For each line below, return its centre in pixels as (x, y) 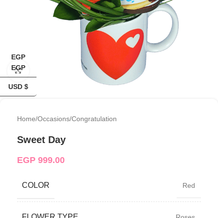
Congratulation (94, 118)
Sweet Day (41, 139)
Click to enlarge (53, 71)
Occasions (54, 118)
